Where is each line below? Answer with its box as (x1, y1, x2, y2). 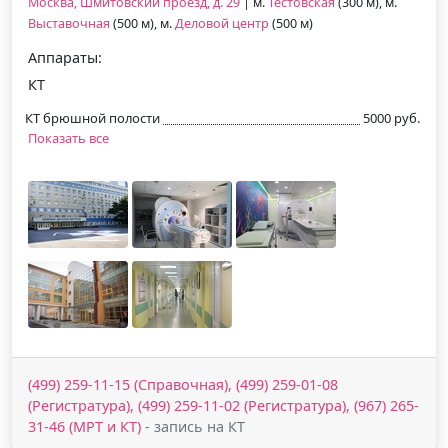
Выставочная (28, 14, 110, 32)
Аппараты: (28, 47, 102, 67)
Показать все (28, 128, 109, 147)
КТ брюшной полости (25, 108, 160, 127)
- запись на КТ (141, 416, 245, 436)
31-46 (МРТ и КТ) (28, 416, 141, 436)
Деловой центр (175, 14, 269, 32)
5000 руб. (363, 108, 420, 127)
